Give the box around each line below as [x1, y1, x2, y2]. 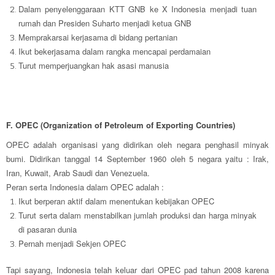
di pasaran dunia [18, 223, 77, 236]
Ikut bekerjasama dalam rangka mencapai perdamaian [18, 45, 211, 58]
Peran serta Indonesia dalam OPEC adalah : [6, 181, 164, 193]
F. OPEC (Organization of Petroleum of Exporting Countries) [6, 119, 235, 131]
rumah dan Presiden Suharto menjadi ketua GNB [18, 17, 192, 29]
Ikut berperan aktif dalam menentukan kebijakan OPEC [18, 195, 214, 207]
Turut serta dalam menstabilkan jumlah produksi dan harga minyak [18, 209, 257, 222]
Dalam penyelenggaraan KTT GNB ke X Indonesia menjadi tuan [18, 3, 257, 15]
